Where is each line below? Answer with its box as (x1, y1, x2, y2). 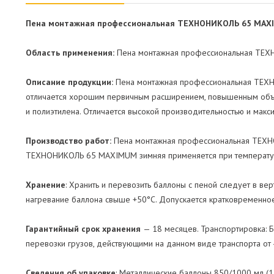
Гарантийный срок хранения (26, 223, 143, 234)
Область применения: (26, 46, 117, 58)
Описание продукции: (26, 76, 116, 87)
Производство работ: (26, 135, 114, 146)
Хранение (26, 179, 65, 190)
